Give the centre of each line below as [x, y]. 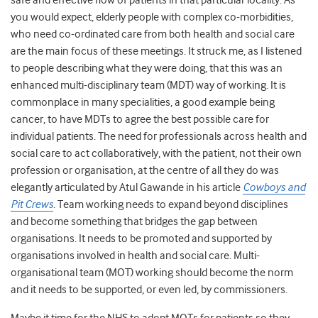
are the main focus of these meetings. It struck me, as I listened [156, 51]
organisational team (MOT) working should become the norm [152, 273]
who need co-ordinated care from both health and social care [153, 34]
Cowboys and [274, 188]
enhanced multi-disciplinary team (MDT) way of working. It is [148, 86]
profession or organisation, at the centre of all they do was [145, 171]
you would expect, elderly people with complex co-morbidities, [152, 17]
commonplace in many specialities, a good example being [143, 103]
